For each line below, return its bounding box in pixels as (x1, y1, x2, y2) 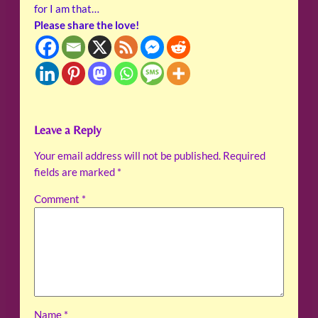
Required (223, 150, 265, 163)
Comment (34, 192, 82, 205)
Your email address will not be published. (34, 150, 221, 163)
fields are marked (34, 166, 117, 179)
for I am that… (34, 2, 99, 15)
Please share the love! (34, 18, 139, 31)
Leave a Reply (34, 122, 102, 137)
